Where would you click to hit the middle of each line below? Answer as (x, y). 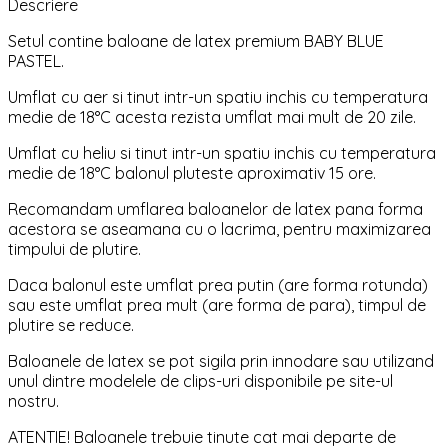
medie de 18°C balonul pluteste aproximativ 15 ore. (192, 173)
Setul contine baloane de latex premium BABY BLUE (196, 41)
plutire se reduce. (71, 325)
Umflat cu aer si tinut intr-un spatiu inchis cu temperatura (218, 97)
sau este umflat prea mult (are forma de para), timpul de (217, 305)
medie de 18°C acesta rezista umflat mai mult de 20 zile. (212, 117)
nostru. (33, 401)
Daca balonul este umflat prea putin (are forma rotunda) (218, 285)
